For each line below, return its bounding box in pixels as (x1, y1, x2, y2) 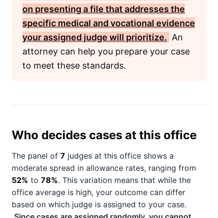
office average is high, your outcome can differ (12, 187, 185, 197)
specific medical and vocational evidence (22, 18, 195, 28)
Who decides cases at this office (12, 128, 197, 142)
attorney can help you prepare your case (22, 46, 190, 56)
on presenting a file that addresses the (22, 4, 185, 14)
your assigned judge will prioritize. (22, 32, 167, 42)
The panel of (12, 151, 60, 161)
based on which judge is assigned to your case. (12, 200, 186, 209)
